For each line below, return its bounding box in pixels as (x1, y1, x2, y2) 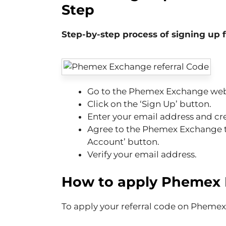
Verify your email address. (87, 149, 197, 160)
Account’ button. (87, 137, 159, 147)
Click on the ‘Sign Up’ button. (87, 99, 211, 109)
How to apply (62, 173, 161, 190)
